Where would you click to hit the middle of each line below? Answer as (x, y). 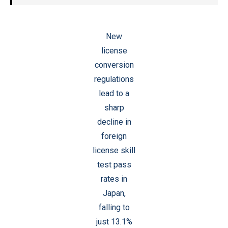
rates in (114, 179)
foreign (114, 136)
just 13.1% (114, 222)
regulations (114, 79)
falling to (114, 207)
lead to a (114, 93)
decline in (114, 122)
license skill (114, 150)
